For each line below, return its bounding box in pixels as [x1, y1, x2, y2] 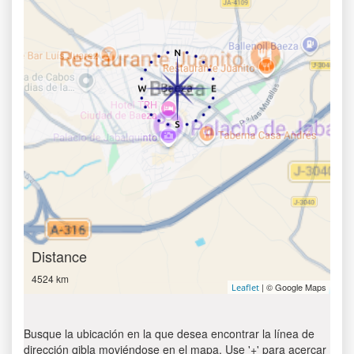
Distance [32, 246, 87, 266]
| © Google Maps [259, 281, 326, 293]
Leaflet [232, 281, 259, 293]
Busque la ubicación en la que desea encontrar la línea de [24, 326, 314, 341]
